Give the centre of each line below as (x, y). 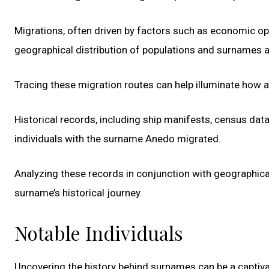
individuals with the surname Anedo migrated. (118, 138)
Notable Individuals (99, 232)
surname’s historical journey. (78, 192)
